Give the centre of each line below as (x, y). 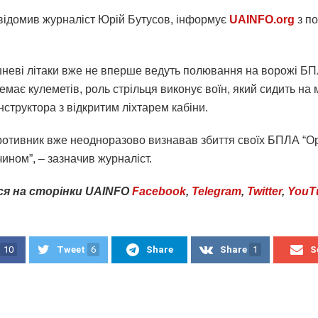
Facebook (159, 191)
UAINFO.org (262, 19)
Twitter (264, 191)
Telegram (216, 191)
